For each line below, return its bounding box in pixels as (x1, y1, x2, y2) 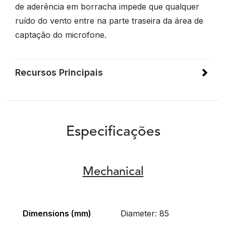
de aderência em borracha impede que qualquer (15, 2, 199, 12)
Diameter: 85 (121, 208, 169, 218)
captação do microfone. (15, 30, 106, 40)
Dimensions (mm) (23, 208, 91, 218)
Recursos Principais (15, 67, 103, 78)
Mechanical (82, 166, 144, 178)
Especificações (66, 125, 160, 139)
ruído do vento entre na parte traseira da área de (15, 16, 203, 26)
